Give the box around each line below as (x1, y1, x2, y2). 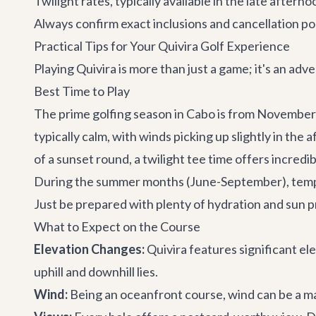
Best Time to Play (34, 83, 130, 99)
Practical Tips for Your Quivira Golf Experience (34, 38, 290, 54)
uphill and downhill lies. (34, 264, 158, 279)
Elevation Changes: (34, 241, 145, 257)
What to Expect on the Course (34, 219, 200, 234)
